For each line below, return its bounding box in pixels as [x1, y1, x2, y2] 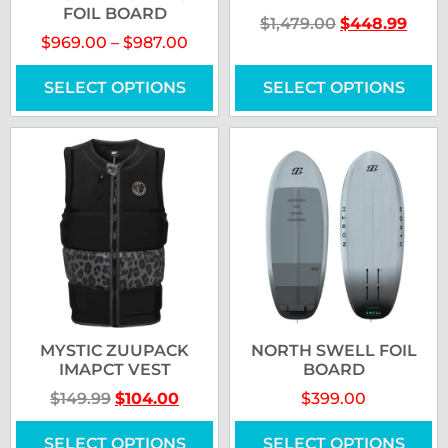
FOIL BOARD [62, 4, 167, 24]
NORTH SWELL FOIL [250, 341, 417, 361]
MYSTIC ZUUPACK [40, 341, 189, 361]
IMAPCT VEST [58, 360, 171, 380]
